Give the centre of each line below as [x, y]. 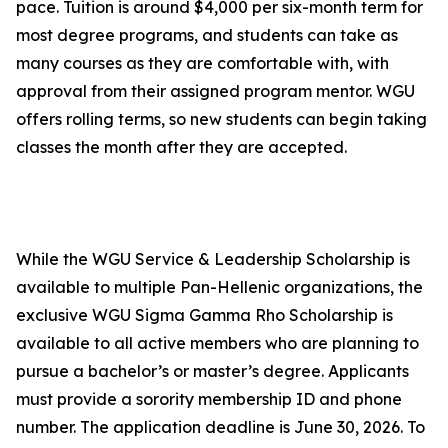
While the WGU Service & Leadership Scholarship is [213, 259]
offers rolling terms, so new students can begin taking [221, 119]
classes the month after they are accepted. [181, 147]
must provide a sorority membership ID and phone [209, 399]
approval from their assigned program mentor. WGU [215, 91]
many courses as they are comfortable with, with [202, 63]
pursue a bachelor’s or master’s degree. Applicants [212, 371]
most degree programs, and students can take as [207, 35]
